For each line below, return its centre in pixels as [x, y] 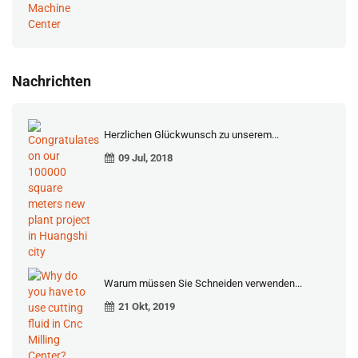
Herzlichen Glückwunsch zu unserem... [191, 135]
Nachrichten [52, 81]
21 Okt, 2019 [147, 306]
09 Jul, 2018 [145, 158]
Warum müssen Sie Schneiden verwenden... [203, 283]
